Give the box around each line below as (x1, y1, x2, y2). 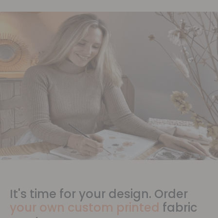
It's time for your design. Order (10, 186, 188, 202)
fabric (163, 200, 197, 216)
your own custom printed (10, 200, 163, 216)
